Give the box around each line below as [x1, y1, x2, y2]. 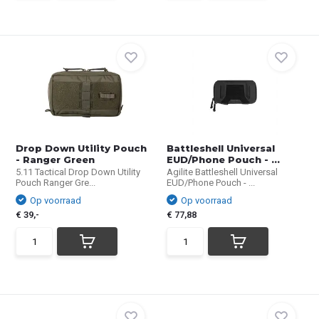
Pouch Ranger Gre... [16, 177, 96, 188]
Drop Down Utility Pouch [16, 142, 147, 154]
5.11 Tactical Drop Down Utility [16, 167, 141, 177]
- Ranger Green [16, 154, 95, 165]
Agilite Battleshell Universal [167, 167, 278, 177]
